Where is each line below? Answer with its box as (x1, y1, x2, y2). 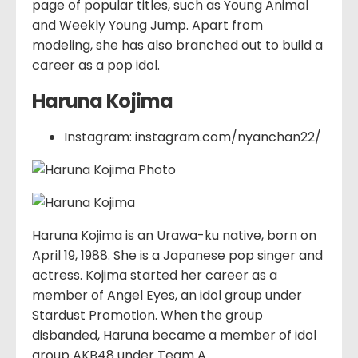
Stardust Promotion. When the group (32, 305, 263, 324)
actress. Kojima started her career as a (32, 265, 277, 284)
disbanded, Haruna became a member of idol (32, 325, 316, 344)
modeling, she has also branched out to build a (32, 35, 323, 54)
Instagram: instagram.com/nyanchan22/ (64, 127, 321, 146)
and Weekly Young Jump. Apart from (32, 15, 263, 34)
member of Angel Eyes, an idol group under (32, 285, 302, 304)
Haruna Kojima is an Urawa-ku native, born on (32, 225, 316, 245)
